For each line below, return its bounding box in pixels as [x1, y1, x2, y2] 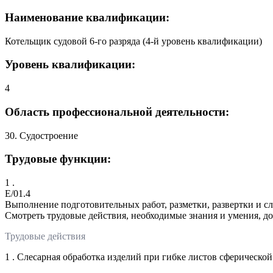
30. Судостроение [5, 130, 78, 141]
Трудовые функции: [5, 152, 111, 166]
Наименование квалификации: [5, 11, 169, 24]
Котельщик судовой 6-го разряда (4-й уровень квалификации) [5, 35, 262, 46]
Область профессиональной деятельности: [5, 105, 229, 118]
